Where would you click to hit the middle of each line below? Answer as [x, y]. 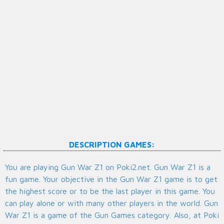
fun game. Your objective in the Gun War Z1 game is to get [111, 179]
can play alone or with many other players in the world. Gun [111, 203]
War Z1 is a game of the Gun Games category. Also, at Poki [112, 215]
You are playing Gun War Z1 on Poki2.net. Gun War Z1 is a [108, 167]
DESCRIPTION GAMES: [112, 145]
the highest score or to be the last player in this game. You [110, 191]
